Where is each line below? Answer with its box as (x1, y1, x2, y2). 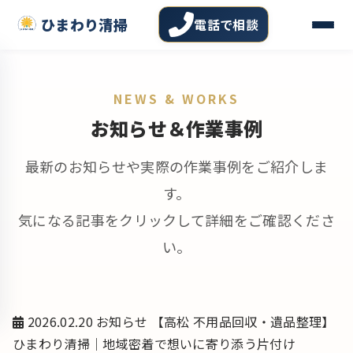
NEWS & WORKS (113, 89, 240, 108)
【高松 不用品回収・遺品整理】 (150, 312, 335, 331)
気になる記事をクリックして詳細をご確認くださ (17, 210, 336, 230)
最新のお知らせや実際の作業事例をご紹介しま (24, 156, 329, 176)
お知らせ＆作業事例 (90, 114, 263, 142)
